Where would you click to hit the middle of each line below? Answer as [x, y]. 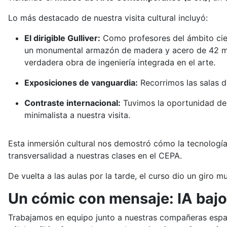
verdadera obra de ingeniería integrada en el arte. [120, 63]
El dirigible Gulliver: [62, 38]
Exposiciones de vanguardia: [81, 83]
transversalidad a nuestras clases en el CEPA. [95, 156]
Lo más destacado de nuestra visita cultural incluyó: [108, 18]
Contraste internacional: [72, 103]
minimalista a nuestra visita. [77, 115]
